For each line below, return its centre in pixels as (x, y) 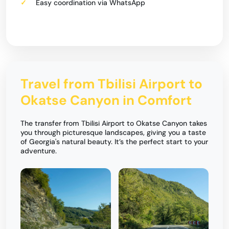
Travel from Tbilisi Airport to (111, 84)
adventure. (39, 151)
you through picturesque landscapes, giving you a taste (113, 132)
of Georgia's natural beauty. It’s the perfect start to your (114, 142)
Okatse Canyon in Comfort (106, 100)
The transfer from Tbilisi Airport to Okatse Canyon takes (114, 123)
